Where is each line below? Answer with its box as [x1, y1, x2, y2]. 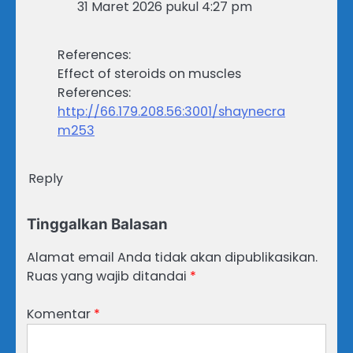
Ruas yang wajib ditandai [27, 267, 190, 286]
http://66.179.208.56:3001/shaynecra [58, 102, 285, 121]
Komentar [27, 305, 94, 324]
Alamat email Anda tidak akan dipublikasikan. [27, 248, 318, 267]
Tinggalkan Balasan [27, 215, 168, 234]
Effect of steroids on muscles [58, 65, 241, 84]
